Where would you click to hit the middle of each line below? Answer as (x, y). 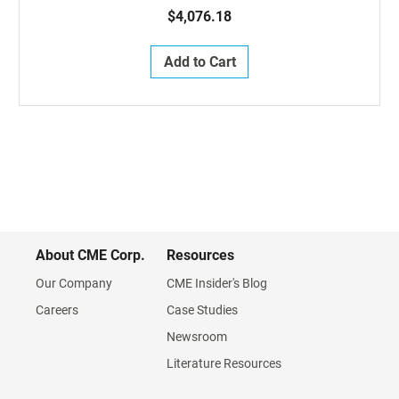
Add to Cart (199, 62)
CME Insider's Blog (217, 283)
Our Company (74, 283)
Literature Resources (224, 363)
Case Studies (202, 310)
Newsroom (197, 337)
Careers (57, 310)
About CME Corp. (90, 255)
